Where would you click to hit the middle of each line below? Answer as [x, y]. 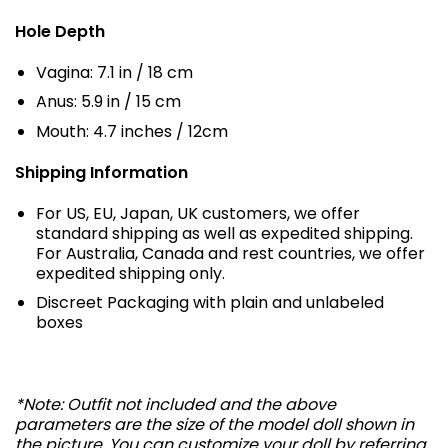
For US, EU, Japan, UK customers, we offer [197, 213]
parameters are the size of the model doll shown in [214, 424]
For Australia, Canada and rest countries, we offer [230, 253]
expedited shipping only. [130, 273]
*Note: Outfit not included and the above [175, 404]
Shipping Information [101, 172]
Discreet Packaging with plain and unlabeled [209, 303]
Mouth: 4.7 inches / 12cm [131, 132]
